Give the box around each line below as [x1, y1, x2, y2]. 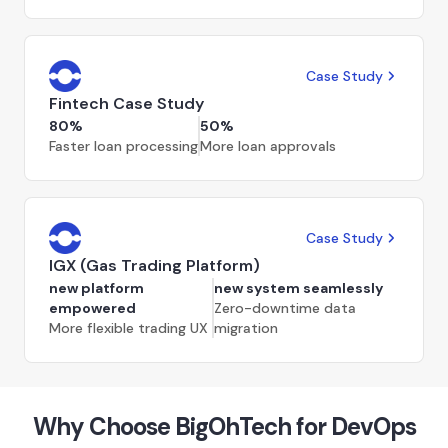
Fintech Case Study [49, 92, 204, 114]
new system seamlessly [213, 278, 383, 297]
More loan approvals [200, 136, 336, 155]
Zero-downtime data [213, 298, 356, 317]
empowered [49, 298, 136, 317]
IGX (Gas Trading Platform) [49, 254, 260, 276]
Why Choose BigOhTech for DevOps [32, 410, 416, 442]
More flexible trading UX [49, 318, 208, 337]
